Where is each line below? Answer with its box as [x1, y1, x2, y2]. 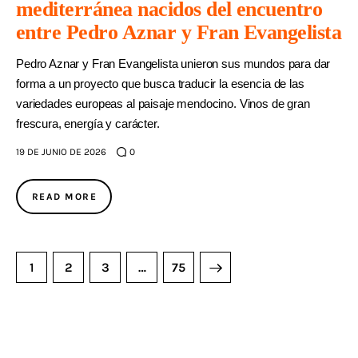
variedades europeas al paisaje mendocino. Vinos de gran [16, 97, 310, 111]
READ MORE [32, 191, 97, 203]
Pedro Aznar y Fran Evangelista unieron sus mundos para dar [16, 57, 331, 71]
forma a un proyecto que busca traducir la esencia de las [16, 77, 304, 91]
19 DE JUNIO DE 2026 [16, 146, 106, 158]
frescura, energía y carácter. [16, 117, 160, 131]
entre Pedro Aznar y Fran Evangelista [16, 21, 342, 45]
